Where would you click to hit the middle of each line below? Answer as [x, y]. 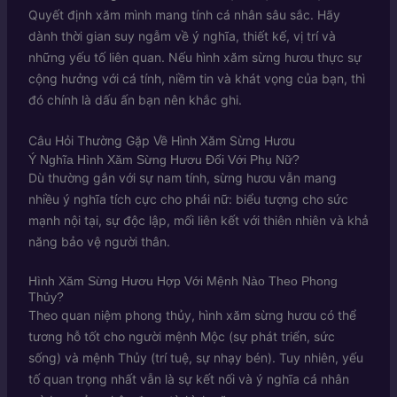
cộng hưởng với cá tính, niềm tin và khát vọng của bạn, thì [196, 78]
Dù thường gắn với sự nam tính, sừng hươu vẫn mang [182, 178]
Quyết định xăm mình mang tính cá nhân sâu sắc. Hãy [184, 14]
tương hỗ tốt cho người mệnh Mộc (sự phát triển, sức [181, 336]
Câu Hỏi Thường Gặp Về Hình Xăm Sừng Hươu [161, 141]
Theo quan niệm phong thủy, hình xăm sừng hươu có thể [192, 315]
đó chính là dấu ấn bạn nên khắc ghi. [135, 99]
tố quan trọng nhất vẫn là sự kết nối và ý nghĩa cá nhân [188, 378]
